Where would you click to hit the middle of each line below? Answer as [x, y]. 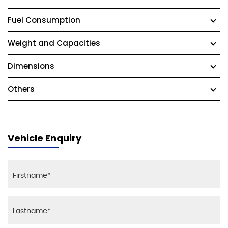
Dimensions [31, 66]
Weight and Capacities [54, 43]
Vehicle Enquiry [45, 138]
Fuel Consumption [44, 20]
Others [21, 89]
